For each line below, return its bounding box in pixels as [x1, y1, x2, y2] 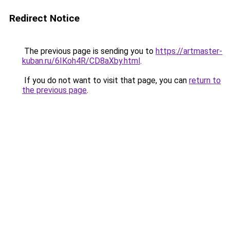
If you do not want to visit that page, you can [22, 75, 189, 85]
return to [189, 75, 221, 85]
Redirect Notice [9, 12, 80, 24]
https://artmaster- [156, 46, 222, 56]
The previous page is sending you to [22, 46, 156, 56]
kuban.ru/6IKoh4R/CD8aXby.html [22, 56, 140, 66]
